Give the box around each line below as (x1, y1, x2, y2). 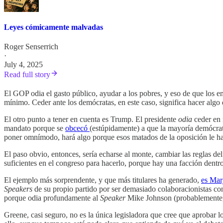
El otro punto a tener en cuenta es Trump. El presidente (4, 114, 178, 123)
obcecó (65, 123, 90, 132)
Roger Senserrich (4, 42, 58, 51)
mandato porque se (4, 123, 65, 132)
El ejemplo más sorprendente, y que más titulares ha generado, (4, 175, 201, 184)
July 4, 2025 (4, 60, 43, 69)
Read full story (4, 70, 50, 79)
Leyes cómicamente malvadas (4, 22, 103, 31)
